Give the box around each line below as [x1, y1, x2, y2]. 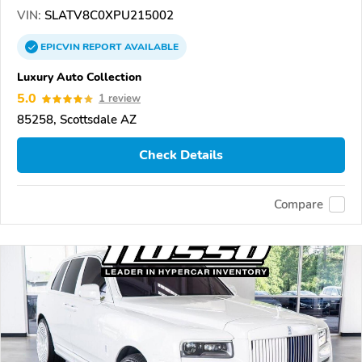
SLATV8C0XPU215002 [41, 7, 174, 24]
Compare [274, 196, 323, 213]
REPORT [82, 40, 122, 54]
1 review [99, 91, 141, 107]
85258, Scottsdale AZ [17, 112, 137, 128]
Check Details [139, 145, 223, 164]
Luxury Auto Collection [17, 69, 141, 86]
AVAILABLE [122, 40, 179, 54]
